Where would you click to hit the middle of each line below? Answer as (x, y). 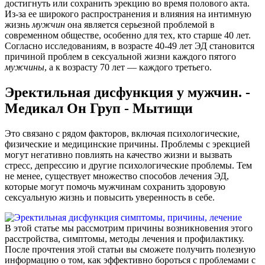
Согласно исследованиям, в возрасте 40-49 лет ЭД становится (130, 46)
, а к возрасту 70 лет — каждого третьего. (128, 67)
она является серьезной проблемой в (140, 25)
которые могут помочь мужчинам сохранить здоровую (115, 187)
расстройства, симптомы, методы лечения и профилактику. (125, 239)
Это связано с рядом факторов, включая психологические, (122, 134)
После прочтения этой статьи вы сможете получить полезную (130, 250)
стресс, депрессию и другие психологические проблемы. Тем (128, 166)
